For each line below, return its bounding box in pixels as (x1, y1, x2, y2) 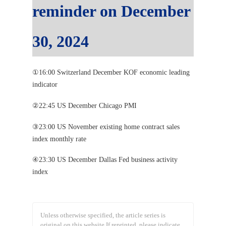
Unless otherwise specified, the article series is (40, 211, 165, 219)
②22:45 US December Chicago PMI (32, 102, 137, 110)
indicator (32, 81, 58, 89)
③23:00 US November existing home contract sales (32, 123, 180, 131)
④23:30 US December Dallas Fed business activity (32, 156, 178, 164)
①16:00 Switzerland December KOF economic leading (32, 69, 190, 77)
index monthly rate (32, 135, 86, 143)
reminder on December (32, 2, 191, 21)
